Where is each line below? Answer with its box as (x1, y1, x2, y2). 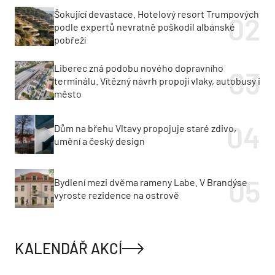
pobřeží (54, 33, 86, 45)
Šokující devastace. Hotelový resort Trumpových (54, 7, 259, 20)
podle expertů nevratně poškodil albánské (54, 20, 235, 33)
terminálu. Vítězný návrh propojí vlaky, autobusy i (54, 74, 260, 87)
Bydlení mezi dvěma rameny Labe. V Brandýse (54, 176, 247, 188)
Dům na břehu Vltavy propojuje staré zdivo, (54, 122, 236, 134)
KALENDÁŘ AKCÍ (15, 239, 122, 258)
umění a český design (54, 135, 145, 147)
